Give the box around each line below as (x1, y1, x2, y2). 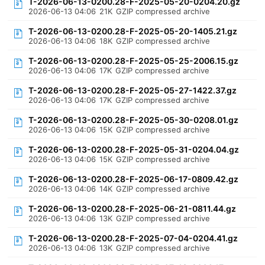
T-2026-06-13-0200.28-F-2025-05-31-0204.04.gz (28, 144, 240, 154)
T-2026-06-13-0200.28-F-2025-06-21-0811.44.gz (28, 203, 237, 214)
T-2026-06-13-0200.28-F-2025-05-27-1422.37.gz (28, 85, 237, 95)
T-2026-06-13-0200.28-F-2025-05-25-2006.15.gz (28, 56, 239, 66)
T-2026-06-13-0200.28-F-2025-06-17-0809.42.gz (28, 174, 239, 184)
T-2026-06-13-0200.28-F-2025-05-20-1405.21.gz (28, 26, 238, 36)
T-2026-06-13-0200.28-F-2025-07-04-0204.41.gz (28, 233, 238, 243)
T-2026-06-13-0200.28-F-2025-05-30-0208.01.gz (28, 115, 239, 125)
